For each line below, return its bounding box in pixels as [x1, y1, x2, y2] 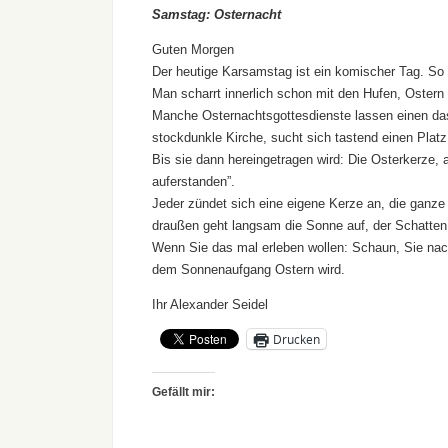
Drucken [273, 330, 320, 348]
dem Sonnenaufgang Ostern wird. [152, 262, 345, 278]
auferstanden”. [152, 174, 235, 190]
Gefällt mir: [152, 385, 215, 400]
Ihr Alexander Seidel [152, 297, 268, 313]
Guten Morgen [152, 42, 234, 58]
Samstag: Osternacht [152, 7, 281, 23]
